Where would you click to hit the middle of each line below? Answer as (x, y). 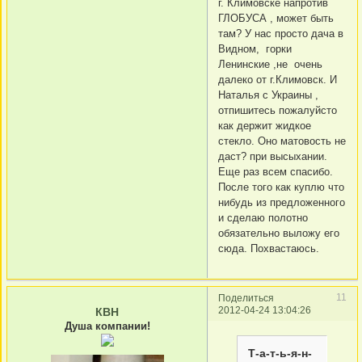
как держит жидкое (265, 126)
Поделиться (246, 298)
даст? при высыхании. (273, 157)
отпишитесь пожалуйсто (278, 111)
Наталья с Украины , (268, 95)
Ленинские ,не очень (270, 65)
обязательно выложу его (279, 234)
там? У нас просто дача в (281, 34)
